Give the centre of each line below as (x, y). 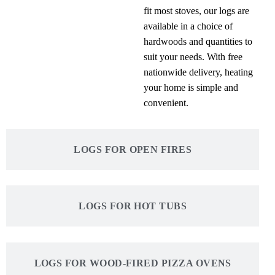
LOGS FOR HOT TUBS (133, 206)
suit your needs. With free (193, 56)
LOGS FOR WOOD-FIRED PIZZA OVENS (133, 263)
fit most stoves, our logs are (196, 10)
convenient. (166, 103)
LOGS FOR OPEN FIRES (133, 149)
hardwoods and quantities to (198, 41)
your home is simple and (191, 87)
